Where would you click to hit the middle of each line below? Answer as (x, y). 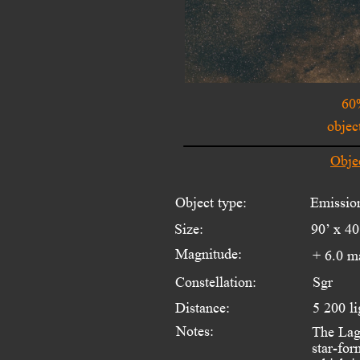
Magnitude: (209, 254)
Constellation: (216, 282)
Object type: (211, 202)
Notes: (195, 331)
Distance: (202, 307)
